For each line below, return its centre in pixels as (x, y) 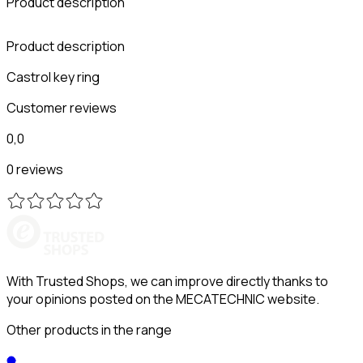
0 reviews (35, 169)
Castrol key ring (53, 77)
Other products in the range (89, 329)
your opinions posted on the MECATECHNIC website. (163, 299)
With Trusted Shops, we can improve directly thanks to (167, 281)
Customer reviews (62, 107)
